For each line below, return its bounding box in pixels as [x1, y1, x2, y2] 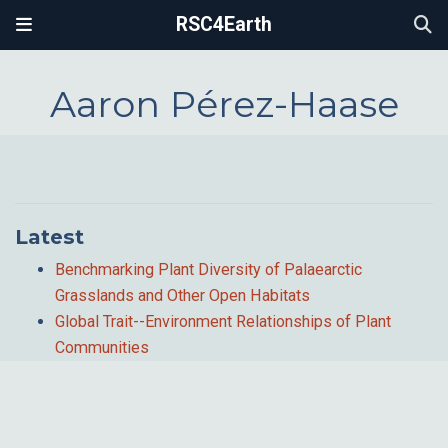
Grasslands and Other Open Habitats [55, 285, 310, 305]
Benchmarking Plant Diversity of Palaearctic [55, 259, 362, 279]
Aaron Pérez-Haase [49, 82, 399, 127]
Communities [55, 337, 149, 357]
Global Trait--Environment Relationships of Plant [55, 311, 391, 331]
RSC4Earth [176, 13, 272, 36]
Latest [15, 223, 84, 249]
